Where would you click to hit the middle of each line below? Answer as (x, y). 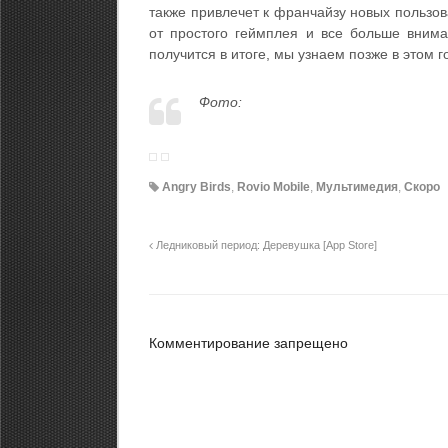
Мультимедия (357, 186)
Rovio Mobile (273, 186)
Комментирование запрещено (248, 342)
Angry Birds (196, 186)
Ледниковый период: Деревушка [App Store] (265, 244)
